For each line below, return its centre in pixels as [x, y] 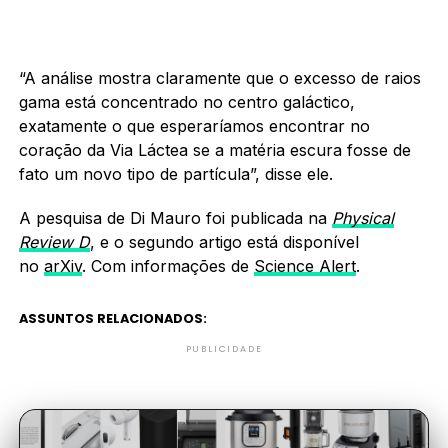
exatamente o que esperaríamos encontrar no [194, 125]
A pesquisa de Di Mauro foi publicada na [175, 217]
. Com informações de [167, 265]
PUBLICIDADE [224, 348]
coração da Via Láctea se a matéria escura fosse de [214, 149]
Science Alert [304, 265]
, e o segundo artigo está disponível [224, 241]
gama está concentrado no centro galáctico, [186, 101]
